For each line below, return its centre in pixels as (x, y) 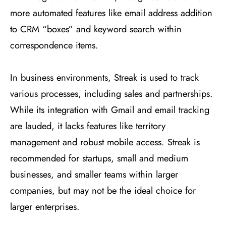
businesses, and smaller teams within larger (94, 175)
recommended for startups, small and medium (99, 158)
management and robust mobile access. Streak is (105, 142)
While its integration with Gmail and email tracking (110, 110)
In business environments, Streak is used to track (104, 78)
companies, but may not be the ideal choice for (103, 191)
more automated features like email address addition (111, 13)
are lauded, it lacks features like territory (88, 126)
